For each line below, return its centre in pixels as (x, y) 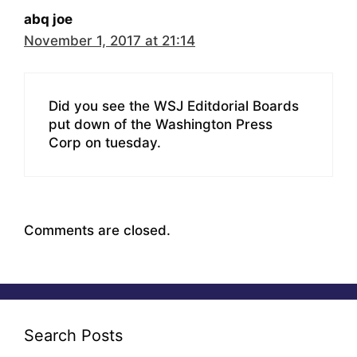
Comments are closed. (97, 230)
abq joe (48, 19)
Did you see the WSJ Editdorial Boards (174, 106)
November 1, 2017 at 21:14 (110, 40)
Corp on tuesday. (105, 143)
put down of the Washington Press (161, 125)
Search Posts (73, 336)
